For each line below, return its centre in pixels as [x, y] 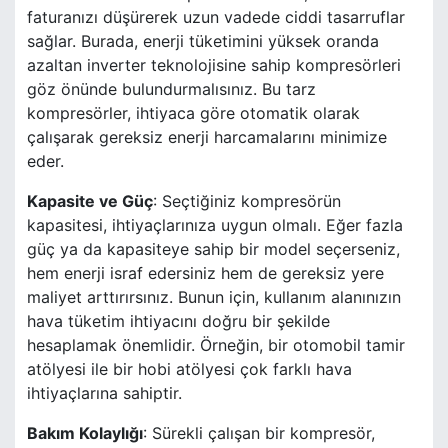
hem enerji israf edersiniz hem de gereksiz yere [205, 273]
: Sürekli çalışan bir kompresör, [259, 433]
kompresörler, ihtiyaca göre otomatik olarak [193, 113]
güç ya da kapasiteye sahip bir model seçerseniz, [213, 249]
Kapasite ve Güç [90, 201]
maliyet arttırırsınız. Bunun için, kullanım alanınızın [214, 297]
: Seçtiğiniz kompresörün [247, 201]
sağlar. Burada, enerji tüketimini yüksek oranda [203, 41]
